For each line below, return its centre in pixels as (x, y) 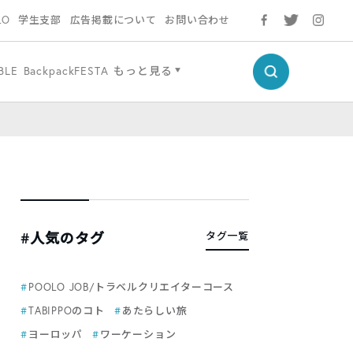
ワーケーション (138, 334)
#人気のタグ (63, 238)
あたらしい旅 (154, 311)
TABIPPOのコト (67, 311)
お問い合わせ (198, 20)
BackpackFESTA (66, 71)
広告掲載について (113, 20)
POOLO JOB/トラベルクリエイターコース (131, 287)
